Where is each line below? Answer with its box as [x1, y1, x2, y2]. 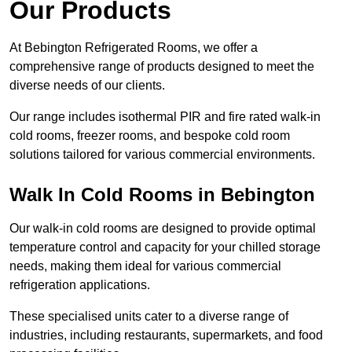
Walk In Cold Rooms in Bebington [9, 184, 315, 206]
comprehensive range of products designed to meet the [9, 60, 314, 74]
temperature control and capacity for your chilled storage [9, 240, 321, 255]
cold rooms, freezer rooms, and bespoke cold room [9, 129, 290, 143]
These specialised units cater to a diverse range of [9, 310, 288, 324]
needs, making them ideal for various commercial [9, 259, 281, 273]
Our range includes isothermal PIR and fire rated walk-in [9, 110, 321, 124]
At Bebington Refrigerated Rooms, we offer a [9, 41, 258, 55]
